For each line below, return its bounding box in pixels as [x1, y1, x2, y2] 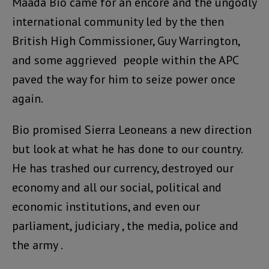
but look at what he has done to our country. [12, 141, 242, 157]
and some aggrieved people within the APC [12, 52, 238, 68]
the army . [12, 237, 63, 253]
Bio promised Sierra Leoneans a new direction [12, 122, 252, 138]
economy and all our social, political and [12, 180, 222, 196]
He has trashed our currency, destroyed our [12, 160, 234, 177]
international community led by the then [12, 14, 224, 30]
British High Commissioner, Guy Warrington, [12, 33, 240, 49]
